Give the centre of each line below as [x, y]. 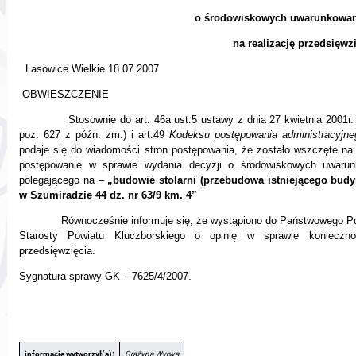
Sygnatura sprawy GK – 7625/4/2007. [105, 276]
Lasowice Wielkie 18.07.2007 [92, 69]
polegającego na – [64, 180]
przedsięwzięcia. [57, 251]
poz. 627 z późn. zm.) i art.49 [94, 135]
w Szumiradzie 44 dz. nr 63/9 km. [103, 195]
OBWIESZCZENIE [66, 94]
